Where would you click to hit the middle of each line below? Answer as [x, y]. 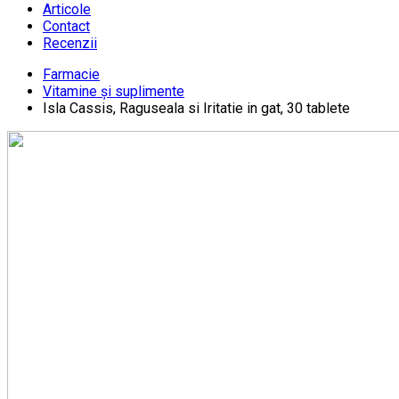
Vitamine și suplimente [114, 91]
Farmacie [71, 74]
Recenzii [70, 43]
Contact [66, 26]
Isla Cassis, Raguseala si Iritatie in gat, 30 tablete [196, 108]
